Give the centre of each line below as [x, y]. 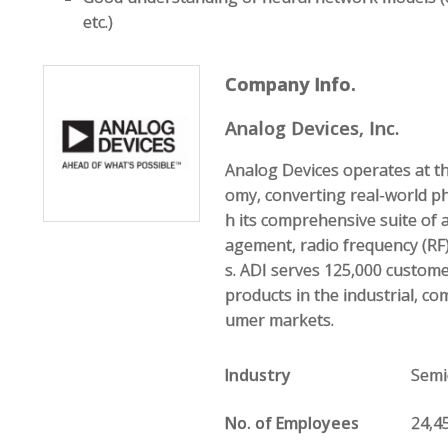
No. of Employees [292, 423]
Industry [258, 375]
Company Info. [291, 84]
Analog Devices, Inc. [312, 128]
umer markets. [280, 320]
